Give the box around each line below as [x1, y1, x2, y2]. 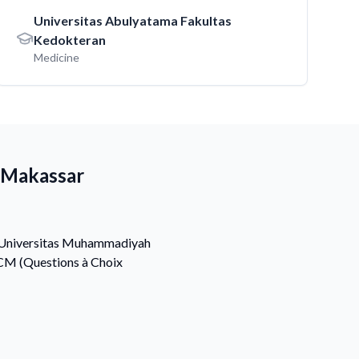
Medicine [34, 50, 80, 64]
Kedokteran [34, 32, 107, 47]
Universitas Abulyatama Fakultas [34, 13, 232, 28]
